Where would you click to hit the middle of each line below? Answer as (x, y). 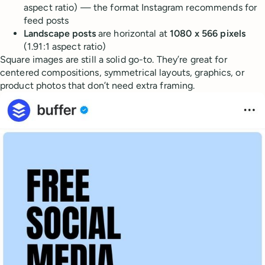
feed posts (46, 20)
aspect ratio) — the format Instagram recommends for (140, 7)
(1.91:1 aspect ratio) (65, 46)
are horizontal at (133, 33)
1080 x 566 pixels (208, 33)
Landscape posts (60, 33)
